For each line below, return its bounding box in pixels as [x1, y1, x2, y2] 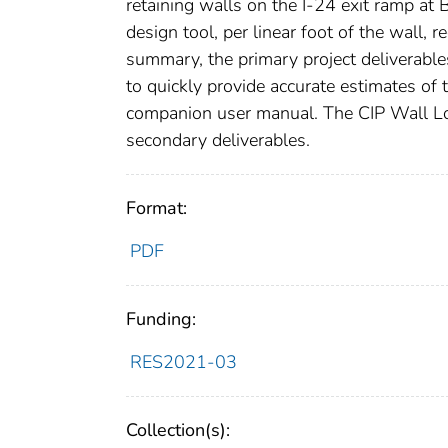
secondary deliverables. [126, 127, 310, 152]
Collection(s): [126, 417, 230, 442]
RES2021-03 [129, 349, 237, 374]
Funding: [126, 306, 196, 331]
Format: [126, 195, 187, 220]
